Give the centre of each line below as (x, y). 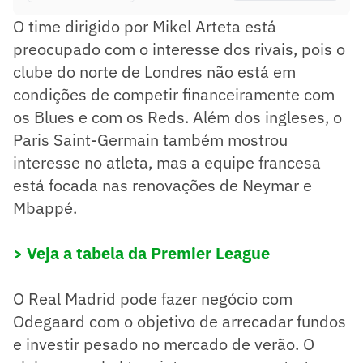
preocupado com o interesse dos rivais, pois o (179, 49)
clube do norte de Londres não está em (154, 72)
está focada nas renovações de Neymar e (162, 186)
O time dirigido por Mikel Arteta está (145, 27)
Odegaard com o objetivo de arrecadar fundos (179, 322)
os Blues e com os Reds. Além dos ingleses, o (177, 117)
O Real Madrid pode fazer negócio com (153, 299)
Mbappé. (45, 208)
